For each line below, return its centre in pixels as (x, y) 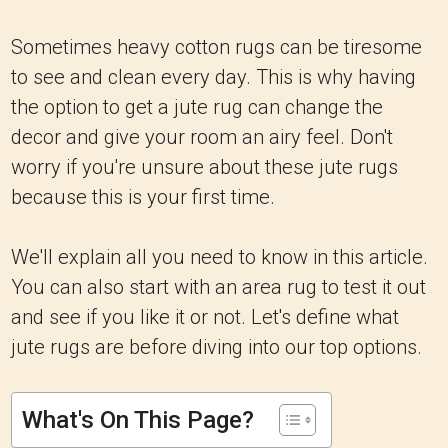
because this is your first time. (143, 197)
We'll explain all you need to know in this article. (219, 257)
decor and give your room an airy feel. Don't (202, 137)
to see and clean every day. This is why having (213, 77)
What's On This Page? (138, 420)
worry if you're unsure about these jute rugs (204, 167)
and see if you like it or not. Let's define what (205, 317)
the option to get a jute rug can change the (197, 107)
